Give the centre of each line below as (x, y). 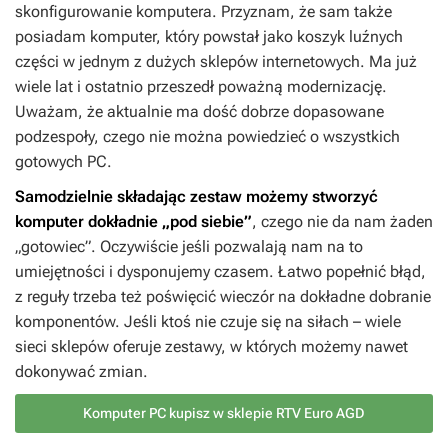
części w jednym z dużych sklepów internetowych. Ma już (216, 62)
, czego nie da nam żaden (342, 222)
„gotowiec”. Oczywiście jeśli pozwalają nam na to (189, 247)
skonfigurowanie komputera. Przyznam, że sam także (203, 12)
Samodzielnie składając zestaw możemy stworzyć (196, 197)
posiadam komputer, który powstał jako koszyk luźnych (209, 37)
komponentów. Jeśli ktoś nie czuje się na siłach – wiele (208, 322)
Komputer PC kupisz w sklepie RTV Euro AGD (224, 413)
